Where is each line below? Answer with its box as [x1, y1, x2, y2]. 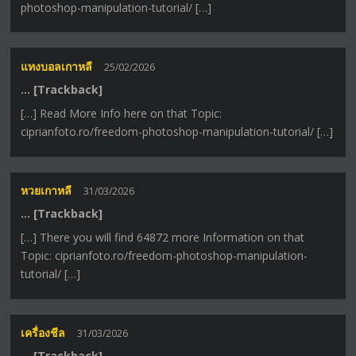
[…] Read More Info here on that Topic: [21, 105, 222, 121]
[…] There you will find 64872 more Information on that [21, 230, 305, 246]
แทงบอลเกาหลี [21, 58, 93, 74]
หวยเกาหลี [21, 183, 72, 199]
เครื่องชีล [21, 325, 66, 341]
